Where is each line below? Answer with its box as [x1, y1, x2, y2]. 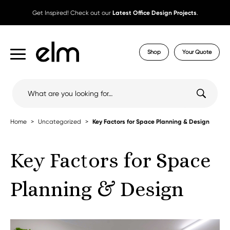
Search [12, 79, 38, 89]
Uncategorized [38, 118, 81, 126]
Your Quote [182, 48, 212, 55]
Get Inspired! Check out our [32, 9, 112, 16]
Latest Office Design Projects [112, 9, 197, 16]
